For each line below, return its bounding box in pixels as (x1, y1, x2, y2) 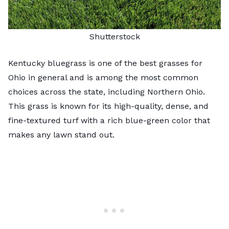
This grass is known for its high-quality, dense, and (8, 101, 209, 111)
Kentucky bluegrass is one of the (8, 58, 140, 68)
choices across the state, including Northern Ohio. (8, 86, 205, 97)
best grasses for (140, 58, 202, 68)
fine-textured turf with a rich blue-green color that (8, 115, 210, 125)
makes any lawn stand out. (8, 129, 114, 140)
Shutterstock (89, 31, 140, 41)
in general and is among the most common (26, 72, 198, 82)
